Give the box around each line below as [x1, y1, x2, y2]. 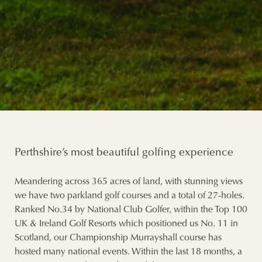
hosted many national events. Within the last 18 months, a [15, 247, 242, 257]
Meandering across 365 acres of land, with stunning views [15, 177, 243, 187]
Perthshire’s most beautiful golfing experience [15, 147, 233, 159]
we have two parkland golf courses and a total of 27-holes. [15, 191, 244, 201]
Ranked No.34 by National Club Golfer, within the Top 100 [15, 205, 247, 215]
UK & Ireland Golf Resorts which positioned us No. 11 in [15, 219, 238, 229]
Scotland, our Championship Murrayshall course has [15, 233, 222, 243]
